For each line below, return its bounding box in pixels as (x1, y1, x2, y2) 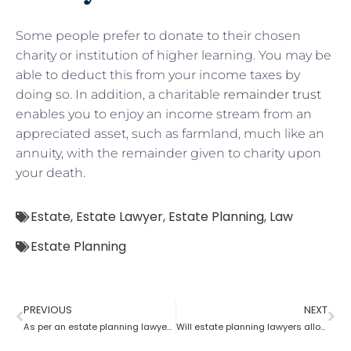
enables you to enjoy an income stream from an (16, 106, 312, 121)
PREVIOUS (24, 302, 72, 317)
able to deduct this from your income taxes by (16, 67, 300, 82)
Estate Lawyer (76, 207, 163, 226)
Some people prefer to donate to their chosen (16, 27, 301, 43)
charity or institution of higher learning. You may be (16, 47, 331, 63)
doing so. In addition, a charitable (16, 86, 223, 102)
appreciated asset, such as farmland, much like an (16, 125, 324, 141)
